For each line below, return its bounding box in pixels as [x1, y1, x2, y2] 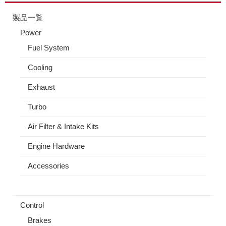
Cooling [28, 63, 52, 72]
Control [20, 201, 44, 210]
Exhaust [28, 83, 55, 92]
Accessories [28, 161, 69, 171]
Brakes [28, 216, 51, 225]
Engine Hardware [28, 142, 85, 151]
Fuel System [28, 43, 70, 52]
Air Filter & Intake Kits [28, 122, 99, 131]
